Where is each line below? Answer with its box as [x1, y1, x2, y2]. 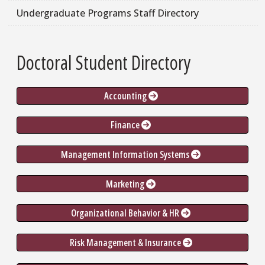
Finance [111, 118, 141, 132]
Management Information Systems [61, 148, 191, 161]
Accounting [104, 89, 148, 102]
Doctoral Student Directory [17, 50, 191, 76]
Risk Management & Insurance [69, 235, 183, 249]
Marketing [106, 177, 146, 190]
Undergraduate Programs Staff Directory [17, 7, 199, 20]
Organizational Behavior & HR [71, 206, 181, 220]
